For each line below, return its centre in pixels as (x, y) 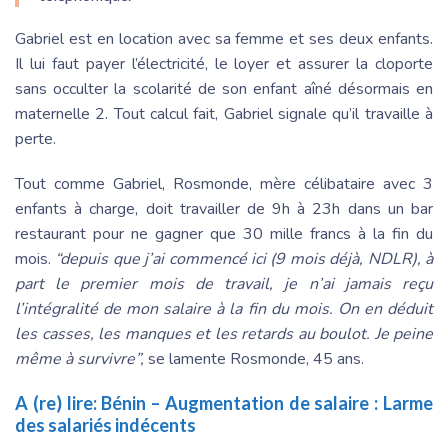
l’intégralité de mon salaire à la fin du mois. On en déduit (224, 308)
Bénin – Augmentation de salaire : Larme (267, 402)
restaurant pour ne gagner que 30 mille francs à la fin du (224, 233)
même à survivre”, (81, 358)
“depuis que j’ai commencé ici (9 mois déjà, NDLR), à (244, 258)
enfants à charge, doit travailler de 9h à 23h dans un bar (224, 208)
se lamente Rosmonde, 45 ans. (256, 358)
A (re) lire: (58, 402)
